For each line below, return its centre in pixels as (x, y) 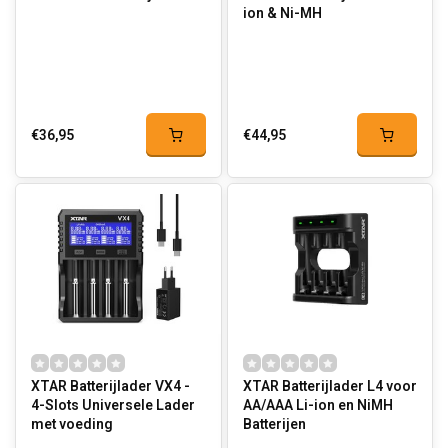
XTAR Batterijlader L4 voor (329, 386)
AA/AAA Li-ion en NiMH (317, 405)
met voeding (72, 424)
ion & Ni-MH (282, 13)
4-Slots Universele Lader (113, 405)
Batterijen (274, 424)
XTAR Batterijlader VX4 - (110, 386)
